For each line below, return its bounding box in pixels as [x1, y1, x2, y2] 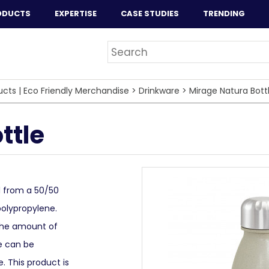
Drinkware [139, 85, 180, 97]
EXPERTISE [55, 8, 97, 19]
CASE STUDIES [121, 8, 179, 19]
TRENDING [203, 8, 245, 19]
